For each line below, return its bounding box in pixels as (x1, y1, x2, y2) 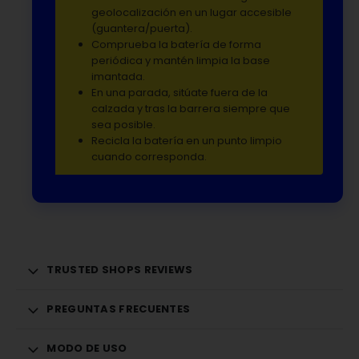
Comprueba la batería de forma (91, 36, 261, 52)
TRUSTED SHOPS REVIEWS (46, 261, 193, 277)
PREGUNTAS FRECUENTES (46, 301, 191, 317)
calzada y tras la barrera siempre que (91, 100, 290, 116)
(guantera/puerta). (91, 20, 192, 36)
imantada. (91, 68, 145, 84)
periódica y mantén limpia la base (91, 52, 270, 68)
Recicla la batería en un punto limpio (91, 132, 282, 148)
